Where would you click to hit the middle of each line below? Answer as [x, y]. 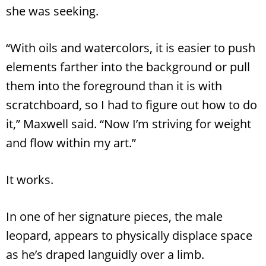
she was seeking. [52, 11]
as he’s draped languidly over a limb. [105, 254]
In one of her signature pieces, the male [114, 216]
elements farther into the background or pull [128, 66]
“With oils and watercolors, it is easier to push [131, 47]
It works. [30, 179]
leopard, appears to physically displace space [129, 235]
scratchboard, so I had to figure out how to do [132, 104]
